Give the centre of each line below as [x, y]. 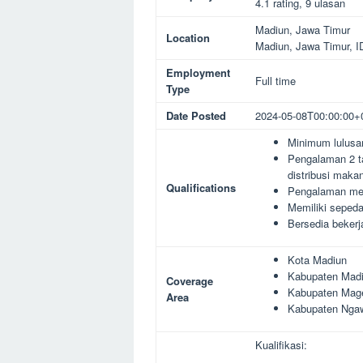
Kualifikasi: [281, 344]
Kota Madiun [317, 259]
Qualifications [201, 187]
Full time [275, 80]
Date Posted [196, 115]
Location [188, 37]
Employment [198, 72]
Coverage [190, 280]
